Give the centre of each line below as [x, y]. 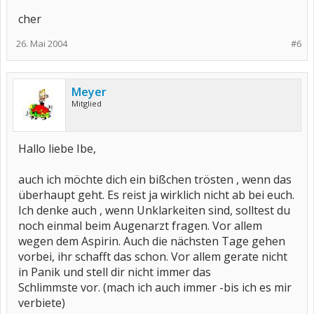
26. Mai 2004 [42, 43]
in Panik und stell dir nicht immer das [115, 272]
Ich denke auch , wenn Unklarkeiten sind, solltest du [154, 210]
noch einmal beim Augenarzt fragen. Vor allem [140, 226]
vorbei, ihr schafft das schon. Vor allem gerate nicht [153, 257]
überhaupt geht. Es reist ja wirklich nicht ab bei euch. [156, 195]
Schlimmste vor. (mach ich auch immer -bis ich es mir [155, 287]
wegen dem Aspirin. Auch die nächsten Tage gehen [152, 241]
